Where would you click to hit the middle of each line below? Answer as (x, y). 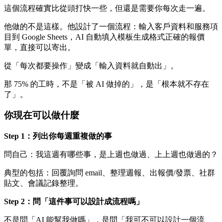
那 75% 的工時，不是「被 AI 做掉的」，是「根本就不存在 (107, 84)
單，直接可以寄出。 (40, 47)
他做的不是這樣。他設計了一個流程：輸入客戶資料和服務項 (111, 26)
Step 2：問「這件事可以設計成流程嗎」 (74, 201)
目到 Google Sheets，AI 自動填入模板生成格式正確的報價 (104, 37)
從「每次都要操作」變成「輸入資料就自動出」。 (91, 65)
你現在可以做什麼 (42, 115)
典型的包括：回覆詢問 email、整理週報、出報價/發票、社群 (110, 173)
